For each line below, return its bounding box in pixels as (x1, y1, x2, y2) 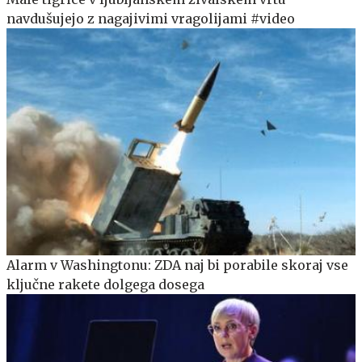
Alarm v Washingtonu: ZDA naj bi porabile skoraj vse (6, 256, 348, 273)
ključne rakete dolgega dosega (6, 276, 204, 293)
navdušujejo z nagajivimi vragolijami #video (6, 11, 295, 27)
